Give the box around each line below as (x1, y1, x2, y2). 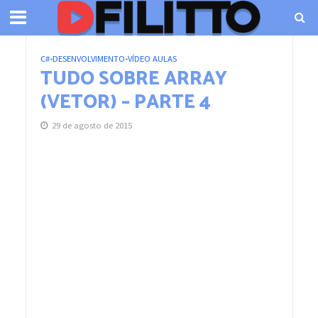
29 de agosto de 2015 (51, 120, 132, 131)
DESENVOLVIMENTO (52, 53, 125, 64)
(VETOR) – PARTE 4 (40, 87, 211, 119)
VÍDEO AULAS (127, 53, 177, 64)
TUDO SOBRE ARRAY (40, 63, 227, 95)
